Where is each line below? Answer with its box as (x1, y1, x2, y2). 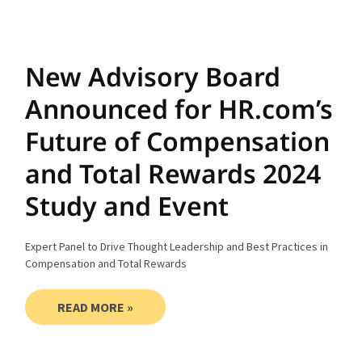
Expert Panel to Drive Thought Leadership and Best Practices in (25, 238, 329, 254)
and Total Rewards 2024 (25, 155, 322, 191)
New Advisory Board (25, 58, 281, 94)
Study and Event (25, 187, 229, 223)
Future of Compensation (25, 123, 330, 158)
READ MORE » (57, 298, 134, 315)
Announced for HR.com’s (25, 90, 334, 126)
